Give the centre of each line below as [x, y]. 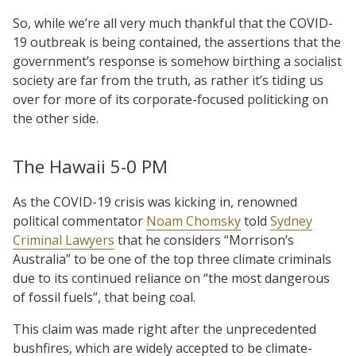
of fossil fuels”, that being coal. [104, 297]
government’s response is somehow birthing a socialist [177, 61]
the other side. [56, 118]
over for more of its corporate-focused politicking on [170, 99]
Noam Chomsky [193, 221]
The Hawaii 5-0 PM [90, 166]
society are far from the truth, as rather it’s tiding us [168, 80]
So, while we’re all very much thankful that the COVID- [173, 23]
